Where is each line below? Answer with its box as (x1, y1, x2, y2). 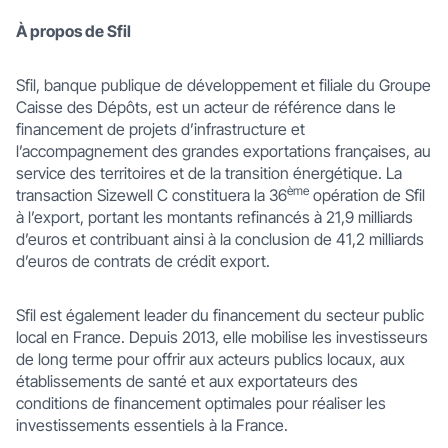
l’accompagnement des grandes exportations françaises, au (16, 141, 431, 161)
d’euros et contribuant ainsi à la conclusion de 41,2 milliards (16, 229, 424, 249)
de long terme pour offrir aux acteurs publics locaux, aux (16, 349, 405, 369)
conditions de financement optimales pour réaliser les (16, 393, 386, 413)
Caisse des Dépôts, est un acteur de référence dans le (16, 97, 396, 117)
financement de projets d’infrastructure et (16, 119, 305, 139)
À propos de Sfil (16, 21, 131, 41)
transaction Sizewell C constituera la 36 (16, 185, 287, 205)
